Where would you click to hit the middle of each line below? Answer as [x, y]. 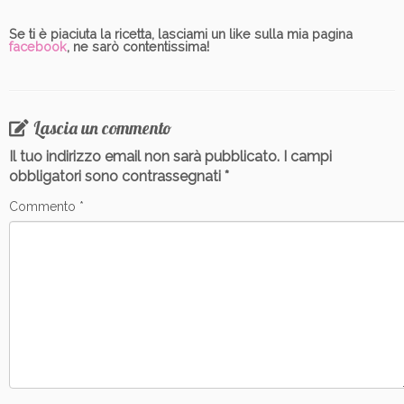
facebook [38, 46]
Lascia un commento [102, 128]
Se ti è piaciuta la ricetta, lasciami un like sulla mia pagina [181, 33]
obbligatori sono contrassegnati [117, 176]
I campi [308, 156]
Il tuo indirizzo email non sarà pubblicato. [144, 156]
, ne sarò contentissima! [138, 46]
